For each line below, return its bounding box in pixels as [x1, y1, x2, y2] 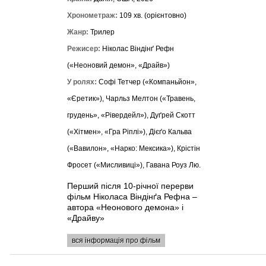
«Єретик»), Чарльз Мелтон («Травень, [66, 94, 195, 103]
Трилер [88, 28, 115, 36]
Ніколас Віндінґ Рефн [100, 45, 174, 53]
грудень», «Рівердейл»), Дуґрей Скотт [66, 111, 195, 119]
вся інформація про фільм [71, 236, 160, 245]
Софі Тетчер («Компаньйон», [96, 78, 197, 86]
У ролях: [66, 78, 97, 86]
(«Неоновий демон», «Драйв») [66, 61, 170, 69]
